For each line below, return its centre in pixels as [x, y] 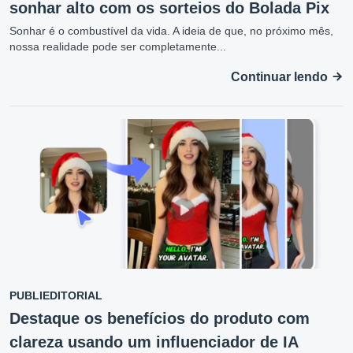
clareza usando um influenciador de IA [154, 342]
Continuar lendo [281, 77]
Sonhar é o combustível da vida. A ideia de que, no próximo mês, [171, 31]
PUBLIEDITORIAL [56, 296]
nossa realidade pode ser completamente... [118, 47]
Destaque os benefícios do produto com [160, 319]
